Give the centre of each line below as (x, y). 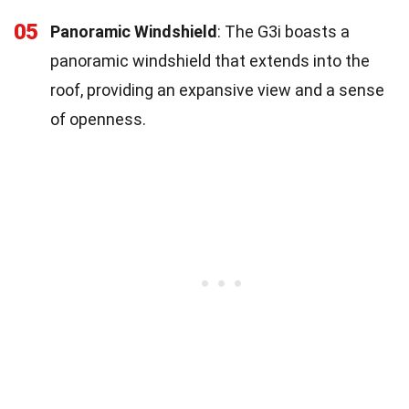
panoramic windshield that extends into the (210, 60)
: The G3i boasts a (283, 31)
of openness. (98, 119)
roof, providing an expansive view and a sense (217, 89)
